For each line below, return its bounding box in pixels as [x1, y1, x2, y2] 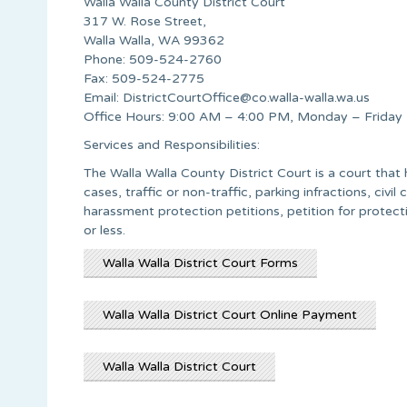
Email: [84, 89, 123, 105]
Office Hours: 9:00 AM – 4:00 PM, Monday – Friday [84, 108, 402, 124]
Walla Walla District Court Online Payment [103, 306, 357, 323]
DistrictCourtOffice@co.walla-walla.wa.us [123, 89, 370, 105]
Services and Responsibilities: [84, 136, 260, 153]
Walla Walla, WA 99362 [84, 32, 224, 48]
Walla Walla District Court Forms [103, 254, 298, 271]
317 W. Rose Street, [84, 13, 206, 29]
